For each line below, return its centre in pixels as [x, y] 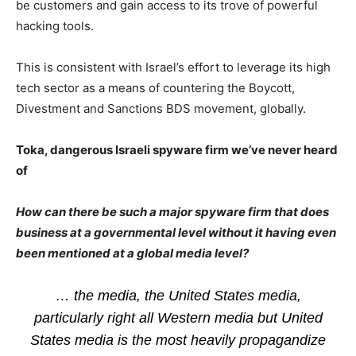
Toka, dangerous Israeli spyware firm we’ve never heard [177, 150]
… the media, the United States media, [178, 296]
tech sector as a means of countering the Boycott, [155, 88]
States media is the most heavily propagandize [178, 340]
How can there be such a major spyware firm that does [172, 212]
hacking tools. [55, 26]
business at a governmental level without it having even [176, 232]
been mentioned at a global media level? [132, 253]
